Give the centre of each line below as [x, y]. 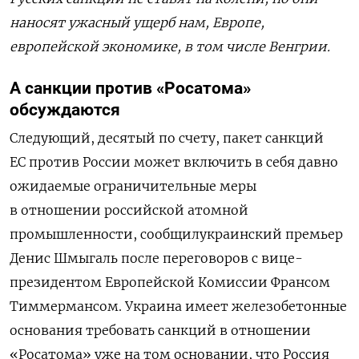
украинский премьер [271, 234]
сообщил [170, 234]
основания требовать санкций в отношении [160, 331]
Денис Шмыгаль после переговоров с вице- [156, 258]
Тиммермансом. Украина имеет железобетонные [178, 307]
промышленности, [75, 234]
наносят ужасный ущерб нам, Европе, [137, 23]
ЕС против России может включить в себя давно [174, 162]
